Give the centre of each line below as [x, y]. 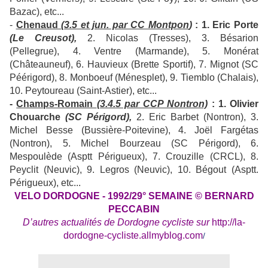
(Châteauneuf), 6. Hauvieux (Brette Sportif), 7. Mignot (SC [134, 65]
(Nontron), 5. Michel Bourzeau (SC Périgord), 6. [134, 144]
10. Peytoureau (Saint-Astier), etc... [83, 91]
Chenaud [39, 25]
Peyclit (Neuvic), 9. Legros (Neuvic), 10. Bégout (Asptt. [134, 170]
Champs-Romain [57, 104]
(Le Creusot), [43, 38]
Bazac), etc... [37, 12]
